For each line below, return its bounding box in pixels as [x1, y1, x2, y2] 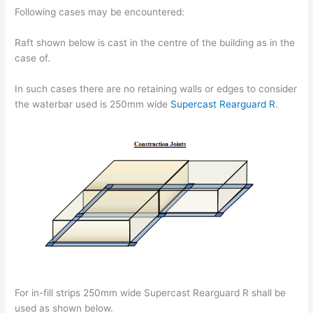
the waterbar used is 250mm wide [15, 98, 171, 110]
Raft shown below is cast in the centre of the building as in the [15, 36, 296, 48]
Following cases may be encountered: [15, 6, 185, 17]
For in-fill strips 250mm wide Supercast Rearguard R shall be [15, 286, 286, 298]
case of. [15, 52, 51, 64]
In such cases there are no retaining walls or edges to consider [15, 82, 298, 94]
